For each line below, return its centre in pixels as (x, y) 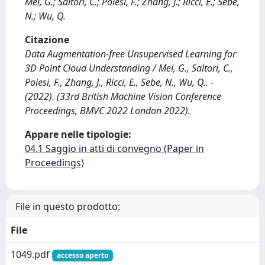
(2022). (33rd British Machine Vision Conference (123, 96)
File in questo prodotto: (68, 206)
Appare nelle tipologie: (78, 134)
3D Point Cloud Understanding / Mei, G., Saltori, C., (129, 68)
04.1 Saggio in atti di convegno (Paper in (114, 148)
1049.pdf (31, 254)
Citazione (47, 40)
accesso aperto (82, 255)
